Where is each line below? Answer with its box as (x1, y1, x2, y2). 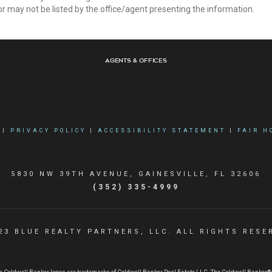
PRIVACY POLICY (10, 127, 86, 134)
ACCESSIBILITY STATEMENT (97, 127, 226, 134)
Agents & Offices (104, 56, 168, 65)
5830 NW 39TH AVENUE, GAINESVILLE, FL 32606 (11, 170, 261, 178)
